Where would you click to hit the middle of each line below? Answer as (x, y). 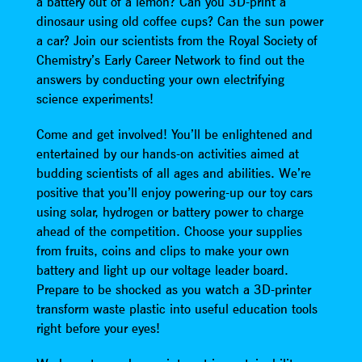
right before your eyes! (98, 328)
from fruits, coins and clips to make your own (162, 250)
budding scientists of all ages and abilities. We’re (173, 173)
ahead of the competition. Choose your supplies (169, 231)
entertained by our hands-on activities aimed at (167, 154)
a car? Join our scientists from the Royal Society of (177, 40)
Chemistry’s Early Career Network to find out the (170, 60)
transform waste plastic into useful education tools (177, 309)
